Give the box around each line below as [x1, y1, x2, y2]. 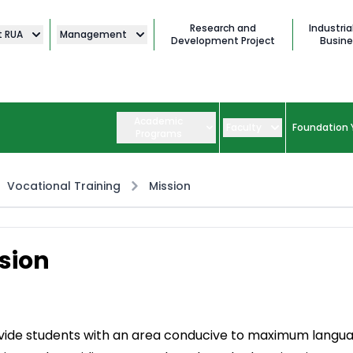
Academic [134, 114, 184, 128]
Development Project [171, 34, 276, 47]
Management [59, 28, 127, 41]
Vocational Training [7, 178, 121, 195]
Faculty [226, 121, 262, 135]
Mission [149, 178, 191, 195]
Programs [135, 127, 182, 141]
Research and [190, 21, 257, 35]
